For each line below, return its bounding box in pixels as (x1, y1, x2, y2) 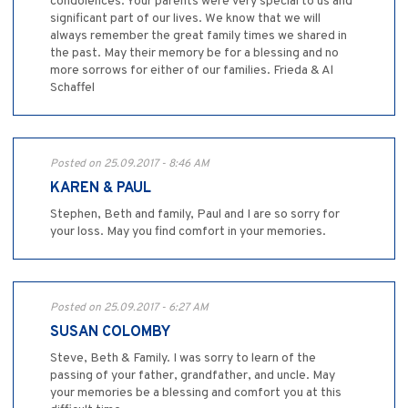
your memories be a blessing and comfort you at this (50, 385, 342, 402)
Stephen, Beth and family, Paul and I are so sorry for (50, 207, 340, 223)
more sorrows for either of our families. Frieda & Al (50, 63, 333, 79)
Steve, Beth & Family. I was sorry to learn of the (50, 351, 316, 367)
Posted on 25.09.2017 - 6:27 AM (50, 301, 209, 316)
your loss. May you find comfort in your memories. (50, 224, 326, 240)
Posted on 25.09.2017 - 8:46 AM (50, 157, 209, 172)
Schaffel (50, 80, 95, 97)
